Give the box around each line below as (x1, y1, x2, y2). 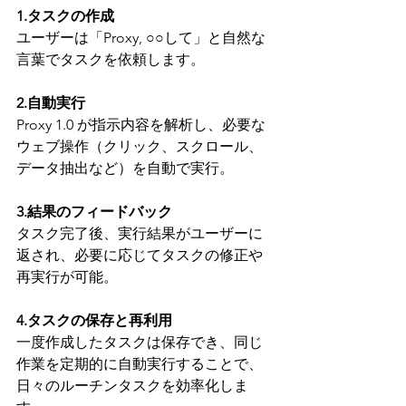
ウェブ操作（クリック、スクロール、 (16, 137, 263, 155)
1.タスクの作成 (16, 6, 114, 24)
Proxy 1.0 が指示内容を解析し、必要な (16, 115, 266, 133)
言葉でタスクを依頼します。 (16, 50, 205, 68)
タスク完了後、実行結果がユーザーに (16, 224, 263, 242)
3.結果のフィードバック (16, 202, 172, 220)
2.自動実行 (16, 93, 85, 111)
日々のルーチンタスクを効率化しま (16, 376, 248, 394)
